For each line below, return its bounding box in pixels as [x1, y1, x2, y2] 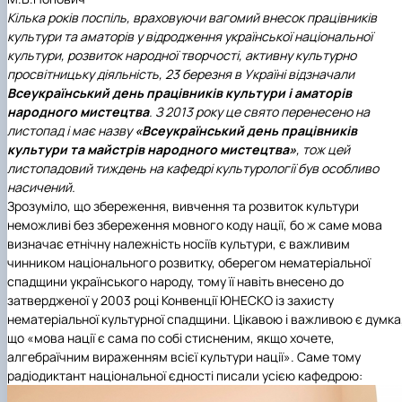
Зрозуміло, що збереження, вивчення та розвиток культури [7, 197, 359, 215]
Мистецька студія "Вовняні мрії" [97, 57, 288, 74]
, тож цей [296, 141, 350, 159]
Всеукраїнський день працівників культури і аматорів [7, 84, 352, 102]
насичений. [7, 179, 75, 197]
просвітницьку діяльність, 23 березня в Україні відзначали [7, 66, 354, 83]
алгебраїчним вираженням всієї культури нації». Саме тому [7, 348, 361, 366]
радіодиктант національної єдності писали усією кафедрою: [7, 367, 363, 385]
